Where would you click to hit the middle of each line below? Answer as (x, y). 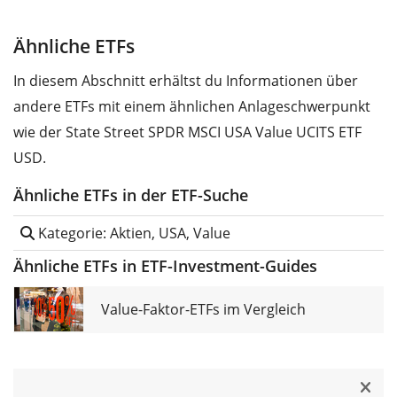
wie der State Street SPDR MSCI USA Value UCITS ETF (187, 132)
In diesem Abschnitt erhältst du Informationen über (186, 80)
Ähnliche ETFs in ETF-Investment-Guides (165, 265)
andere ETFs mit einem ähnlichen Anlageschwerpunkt (192, 106)
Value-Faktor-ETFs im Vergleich (203, 309)
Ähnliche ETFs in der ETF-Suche (131, 195)
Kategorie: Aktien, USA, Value (132, 233)
